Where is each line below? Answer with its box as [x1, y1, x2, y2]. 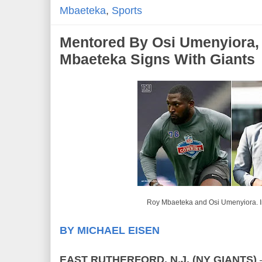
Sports [112, 4, 142, 16]
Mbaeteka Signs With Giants [60, 50, 255, 67]
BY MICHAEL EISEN [60, 224, 160, 236]
